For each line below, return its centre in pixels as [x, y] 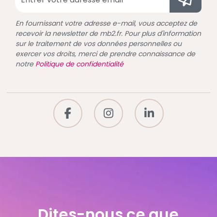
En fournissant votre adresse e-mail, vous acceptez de [106, 23]
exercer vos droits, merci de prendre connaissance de [105, 54]
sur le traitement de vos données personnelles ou [99, 43]
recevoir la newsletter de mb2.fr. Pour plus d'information [108, 33]
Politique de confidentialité [79, 64]
